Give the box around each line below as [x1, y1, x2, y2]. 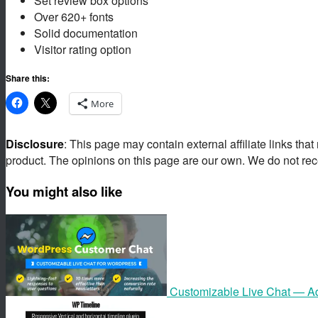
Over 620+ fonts [34, 9, 114, 26]
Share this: [6, 72, 50, 85]
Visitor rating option [34, 41, 131, 58]
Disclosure [6, 136, 64, 153]
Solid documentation [34, 25, 138, 42]
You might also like [6, 181, 122, 201]
